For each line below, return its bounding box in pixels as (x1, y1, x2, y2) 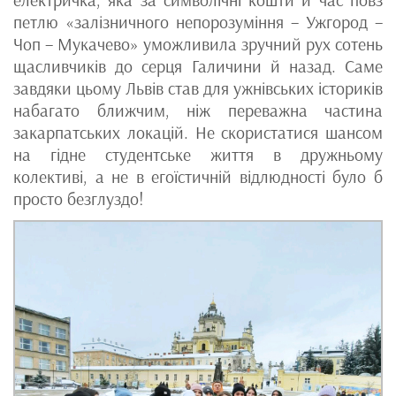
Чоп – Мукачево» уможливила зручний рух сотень (13, 34, 383, 56)
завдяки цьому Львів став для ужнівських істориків (13, 78, 383, 100)
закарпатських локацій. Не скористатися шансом (13, 122, 383, 144)
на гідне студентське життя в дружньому (13, 144, 383, 166)
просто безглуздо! (13, 188, 144, 210)
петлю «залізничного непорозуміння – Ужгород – (13, 11, 383, 34)
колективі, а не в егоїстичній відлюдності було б (13, 166, 383, 188)
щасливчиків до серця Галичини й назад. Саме (13, 56, 383, 78)
